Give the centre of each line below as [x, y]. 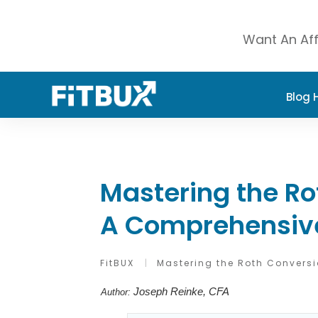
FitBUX [117, 263]
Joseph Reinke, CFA [181, 291]
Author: [117, 292]
